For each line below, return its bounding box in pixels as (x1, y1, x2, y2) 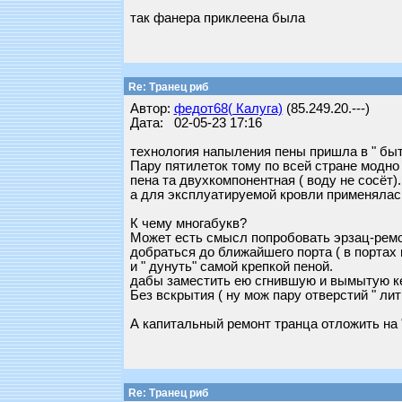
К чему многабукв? (129, 216, 247, 231)
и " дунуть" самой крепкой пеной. (129, 259, 333, 274)
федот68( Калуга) (173, 101, 283, 116)
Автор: (129, 101, 174, 116)
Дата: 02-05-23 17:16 (129, 116, 262, 130)
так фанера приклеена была (129, 11, 305, 25)
